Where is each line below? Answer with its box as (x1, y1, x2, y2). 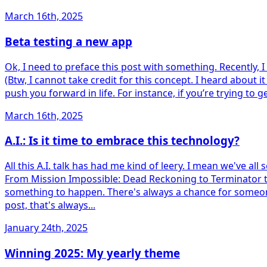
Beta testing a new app (5, 33, 132, 49)
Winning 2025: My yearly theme (5, 245, 180, 260)
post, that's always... (5, 198, 95, 212)
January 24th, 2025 (5, 221, 88, 234)
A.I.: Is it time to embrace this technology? (5, 133, 240, 148)
